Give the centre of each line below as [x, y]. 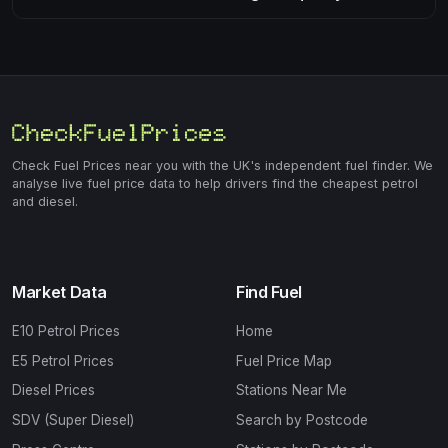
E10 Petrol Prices [66, 331]
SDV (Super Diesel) [73, 419]
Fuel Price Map [284, 360]
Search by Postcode [302, 419]
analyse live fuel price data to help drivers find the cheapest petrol [215, 183]
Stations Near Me [291, 390]
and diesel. [45, 201]
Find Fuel [269, 292]
